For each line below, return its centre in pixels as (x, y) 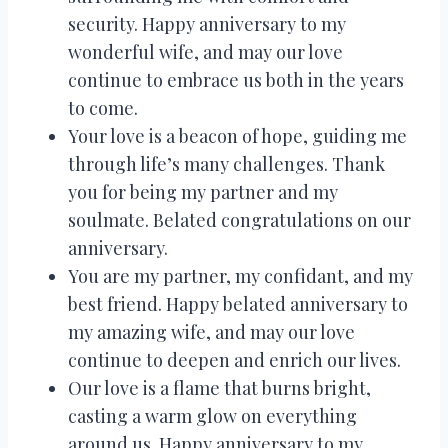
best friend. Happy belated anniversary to (238, 303)
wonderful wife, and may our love (205, 51)
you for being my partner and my (203, 191)
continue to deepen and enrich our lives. (234, 359)
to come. (103, 107)
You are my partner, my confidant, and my (240, 275)
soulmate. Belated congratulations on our (239, 219)
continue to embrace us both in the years (236, 79)
